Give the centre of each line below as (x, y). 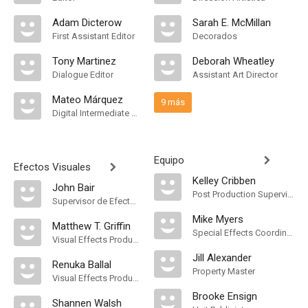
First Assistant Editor (93, 36)
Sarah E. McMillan (232, 23)
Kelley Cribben (224, 181)
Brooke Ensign (225, 296)
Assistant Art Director (235, 75)
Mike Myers (218, 219)
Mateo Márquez (88, 100)
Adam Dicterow (87, 23)
